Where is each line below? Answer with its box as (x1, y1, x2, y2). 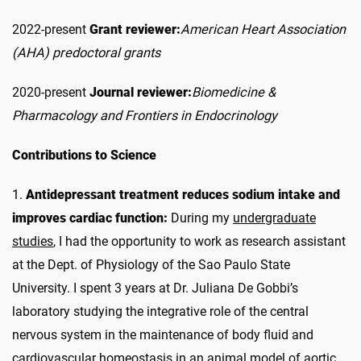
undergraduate (233, 210, 316, 226)
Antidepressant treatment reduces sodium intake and (26, 186, 340, 202)
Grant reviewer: (89, 21, 180, 37)
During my (171, 210, 233, 226)
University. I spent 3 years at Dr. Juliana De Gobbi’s (12, 280, 298, 296)
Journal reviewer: (89, 84, 192, 100)
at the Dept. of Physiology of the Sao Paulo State (12, 256, 290, 272)
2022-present (12, 21, 89, 37)
